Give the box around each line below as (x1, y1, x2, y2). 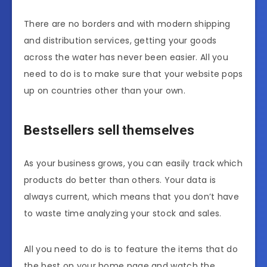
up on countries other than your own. (24, 84, 185, 97)
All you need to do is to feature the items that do (24, 243, 238, 255)
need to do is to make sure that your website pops (24, 67, 243, 80)
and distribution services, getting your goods (24, 34, 217, 46)
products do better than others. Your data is (24, 173, 216, 186)
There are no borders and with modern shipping (24, 17, 231, 30)
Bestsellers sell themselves (24, 123, 195, 138)
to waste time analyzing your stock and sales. (24, 207, 224, 219)
